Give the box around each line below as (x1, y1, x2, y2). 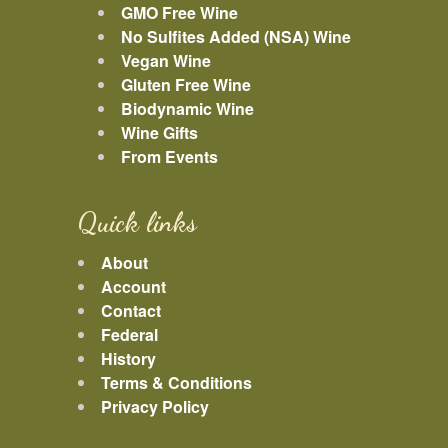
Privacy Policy (101, 395, 209, 419)
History (101, 347, 156, 371)
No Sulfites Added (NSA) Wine (120, 24, 351, 48)
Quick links (78, 205, 197, 239)
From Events (120, 144, 218, 168)
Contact (101, 299, 161, 323)
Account (101, 275, 166, 299)
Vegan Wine (120, 48, 211, 72)
